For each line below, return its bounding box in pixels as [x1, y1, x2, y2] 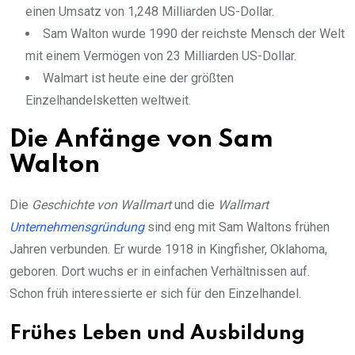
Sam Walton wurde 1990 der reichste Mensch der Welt [43, 26, 345, 42]
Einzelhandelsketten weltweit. [25, 93, 191, 109]
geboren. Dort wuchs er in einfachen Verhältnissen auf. [10, 264, 310, 280]
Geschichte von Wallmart [32, 197, 171, 213]
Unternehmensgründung [10, 219, 144, 235]
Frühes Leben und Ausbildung [10, 324, 305, 345]
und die [171, 197, 218, 213]
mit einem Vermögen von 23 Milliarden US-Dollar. [25, 48, 296, 64]
